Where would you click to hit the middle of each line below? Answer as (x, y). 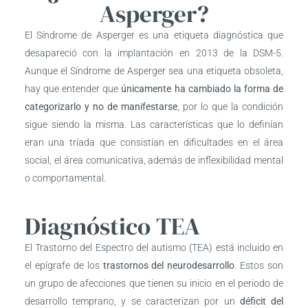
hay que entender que (71, 89)
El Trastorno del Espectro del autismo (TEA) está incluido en (154, 247)
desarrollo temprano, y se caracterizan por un (132, 301)
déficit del (262, 301)
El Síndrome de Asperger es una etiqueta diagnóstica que (154, 35)
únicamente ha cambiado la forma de (201, 89)
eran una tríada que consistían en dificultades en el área (154, 143)
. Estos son (259, 265)
